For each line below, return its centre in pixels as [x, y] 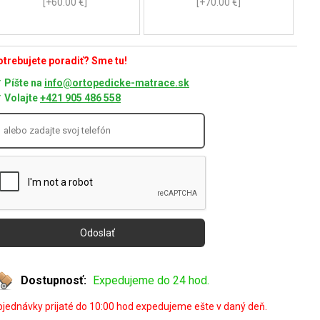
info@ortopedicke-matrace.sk [117, 82]
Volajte [22, 97]
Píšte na [24, 82]
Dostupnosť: [55, 280]
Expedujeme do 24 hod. [151, 280]
